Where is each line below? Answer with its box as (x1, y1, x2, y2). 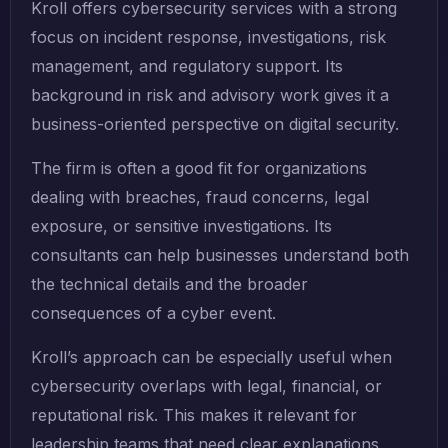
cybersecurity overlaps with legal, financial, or (31, 376, 382, 397)
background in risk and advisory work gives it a (31, 85, 389, 106)
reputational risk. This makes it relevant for (31, 405, 357, 426)
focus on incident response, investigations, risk (31, 27, 386, 48)
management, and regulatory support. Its (31, 56, 343, 77)
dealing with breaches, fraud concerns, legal (31, 187, 369, 208)
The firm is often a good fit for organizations (31, 158, 367, 179)
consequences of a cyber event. (31, 303, 276, 324)
